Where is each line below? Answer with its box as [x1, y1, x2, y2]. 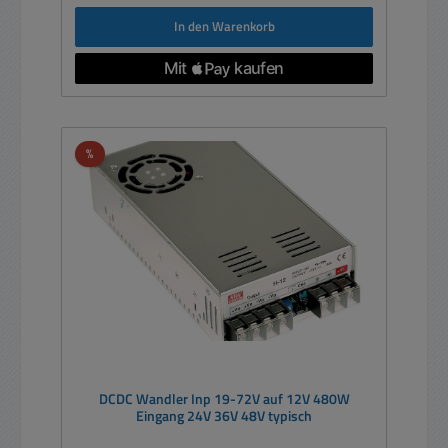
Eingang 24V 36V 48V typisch [136, 405, 312, 428]
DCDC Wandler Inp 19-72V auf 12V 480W [98, 388, 350, 411]
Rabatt [92, 142, 132, 163]
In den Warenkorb [173, 16, 275, 36]
